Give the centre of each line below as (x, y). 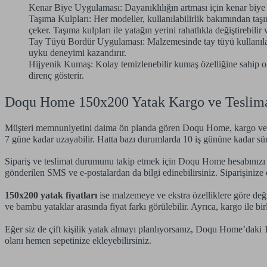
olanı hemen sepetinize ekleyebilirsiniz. (78, 240)
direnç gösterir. (56, 76)
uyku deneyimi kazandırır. (77, 53)
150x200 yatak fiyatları (51, 195)
